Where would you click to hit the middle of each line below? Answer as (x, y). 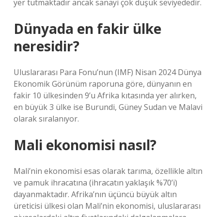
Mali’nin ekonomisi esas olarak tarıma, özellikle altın (108, 171)
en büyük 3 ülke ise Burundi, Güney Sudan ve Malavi (108, 107)
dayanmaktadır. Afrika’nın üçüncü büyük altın (95, 194)
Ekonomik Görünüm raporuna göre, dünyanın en (103, 84)
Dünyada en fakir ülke (87, 29)
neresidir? (46, 46)
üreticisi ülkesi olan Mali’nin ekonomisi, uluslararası (107, 206)
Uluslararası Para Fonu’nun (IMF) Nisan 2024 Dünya (108, 72)
